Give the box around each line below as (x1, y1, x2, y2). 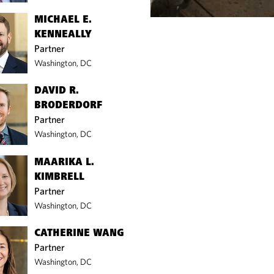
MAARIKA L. (34, 157, 95, 168)
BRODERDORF (34, 100, 103, 112)
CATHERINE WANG (34, 228, 125, 240)
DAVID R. (34, 86, 80, 97)
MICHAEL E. (34, 14, 92, 26)
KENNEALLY (34, 29, 92, 40)
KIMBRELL (34, 171, 85, 183)
